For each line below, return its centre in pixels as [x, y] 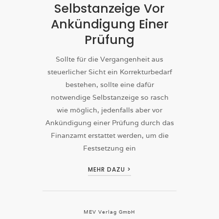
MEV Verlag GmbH [109, 212]
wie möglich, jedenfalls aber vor [109, 110]
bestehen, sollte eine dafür [109, 85]
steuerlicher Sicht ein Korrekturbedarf [109, 72]
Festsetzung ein [109, 148]
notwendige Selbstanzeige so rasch [109, 98]
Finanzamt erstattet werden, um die [109, 136]
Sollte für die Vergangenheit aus [109, 59]
